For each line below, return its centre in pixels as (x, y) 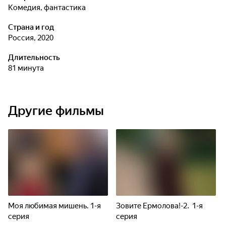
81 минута (28, 68)
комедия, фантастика (49, 8)
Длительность (34, 58)
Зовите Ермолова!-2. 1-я (159, 206)
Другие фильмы (56, 111)
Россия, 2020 (33, 38)
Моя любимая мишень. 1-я (54, 206)
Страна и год (31, 27)
